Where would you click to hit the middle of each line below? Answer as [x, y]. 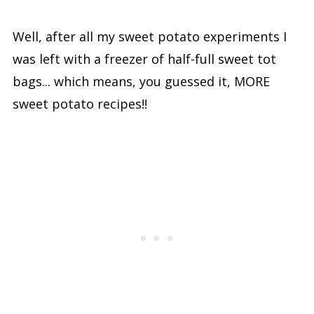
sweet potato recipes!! [80, 103]
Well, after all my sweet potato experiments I [149, 36]
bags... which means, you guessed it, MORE [141, 81]
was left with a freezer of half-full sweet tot [144, 59]
